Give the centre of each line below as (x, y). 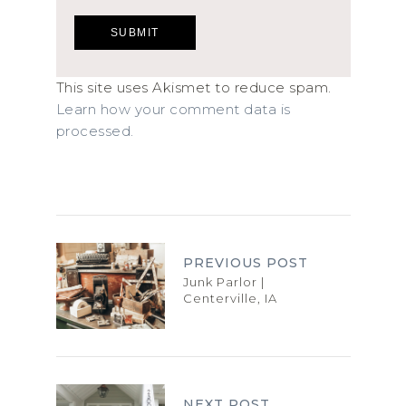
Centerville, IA (230, 298)
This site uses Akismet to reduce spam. (193, 87)
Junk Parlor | (223, 281)
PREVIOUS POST (245, 262)
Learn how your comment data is (173, 109)
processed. (95, 130)
